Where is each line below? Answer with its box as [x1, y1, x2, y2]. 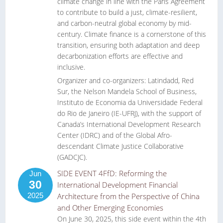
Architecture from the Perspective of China [57, 191, 200, 201]
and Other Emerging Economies [57, 203, 163, 213]
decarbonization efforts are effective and [57, 51, 183, 61]
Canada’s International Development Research [57, 119, 201, 129]
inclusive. [57, 62, 85, 72]
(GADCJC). [57, 152, 87, 162]
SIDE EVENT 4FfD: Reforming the [57, 168, 167, 178]
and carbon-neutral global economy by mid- [57, 18, 192, 28]
